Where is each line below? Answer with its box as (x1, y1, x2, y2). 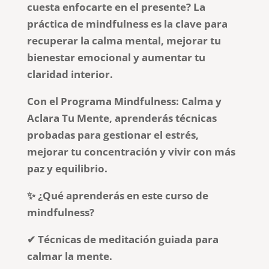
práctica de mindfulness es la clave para (26, 16, 228, 31)
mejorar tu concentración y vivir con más (26, 144, 235, 159)
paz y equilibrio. (26, 161, 107, 175)
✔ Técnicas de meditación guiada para (26, 232, 219, 246)
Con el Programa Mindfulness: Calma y (26, 94, 222, 108)
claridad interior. (26, 67, 113, 81)
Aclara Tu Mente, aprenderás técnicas (26, 110, 217, 125)
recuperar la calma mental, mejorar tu (26, 33, 221, 47)
